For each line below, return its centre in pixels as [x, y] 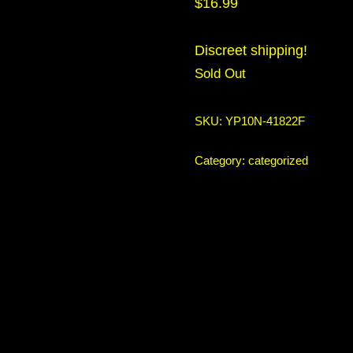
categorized [278, 161]
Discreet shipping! [251, 50]
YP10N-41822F [265, 121]
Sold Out [220, 74]
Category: [221, 161]
